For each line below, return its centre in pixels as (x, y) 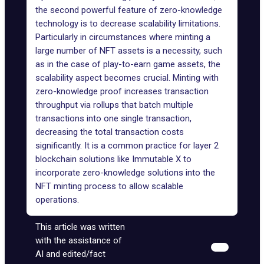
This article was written (80, 227)
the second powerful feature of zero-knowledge (129, 10)
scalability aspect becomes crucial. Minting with (127, 78)
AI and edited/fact (70, 254)
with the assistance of (79, 240)
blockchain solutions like (84, 159)
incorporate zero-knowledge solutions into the (125, 173)
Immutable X (156, 159)
